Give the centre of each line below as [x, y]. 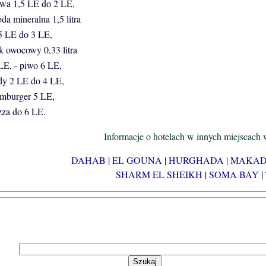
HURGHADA [196, 160]
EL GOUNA [137, 160]
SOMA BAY [234, 175]
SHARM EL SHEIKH [159, 175]
